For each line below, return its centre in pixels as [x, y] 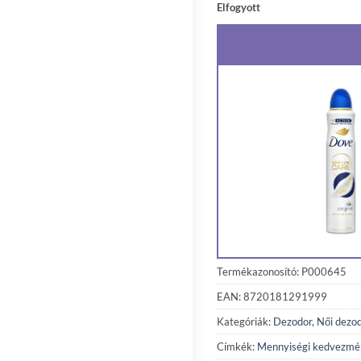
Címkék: [237, 346]
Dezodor [293, 321]
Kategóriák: [245, 321]
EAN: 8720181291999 [272, 296]
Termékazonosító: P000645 [282, 271]
